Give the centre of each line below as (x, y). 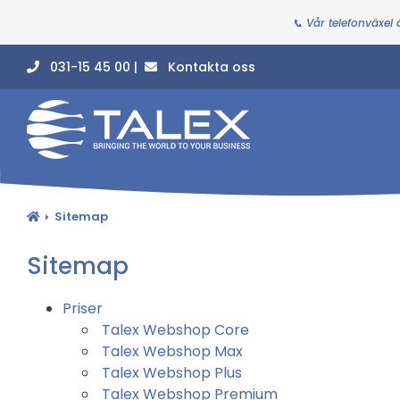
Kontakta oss (206, 67)
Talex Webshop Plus (172, 372)
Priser (83, 308)
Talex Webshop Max (172, 351)
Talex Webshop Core (175, 329)
